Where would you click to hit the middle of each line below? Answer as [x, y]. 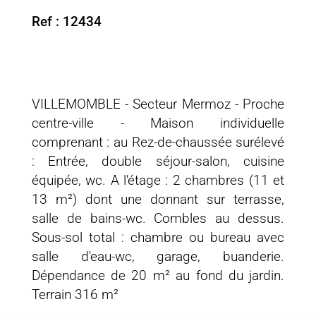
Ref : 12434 [66, 21]
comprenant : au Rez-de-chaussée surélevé [158, 142]
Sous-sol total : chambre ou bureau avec [158, 237]
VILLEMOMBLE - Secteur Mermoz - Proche [158, 104]
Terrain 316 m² [75, 294]
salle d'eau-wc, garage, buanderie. [158, 256]
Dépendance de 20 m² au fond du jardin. [158, 275]
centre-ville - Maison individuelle [158, 123]
